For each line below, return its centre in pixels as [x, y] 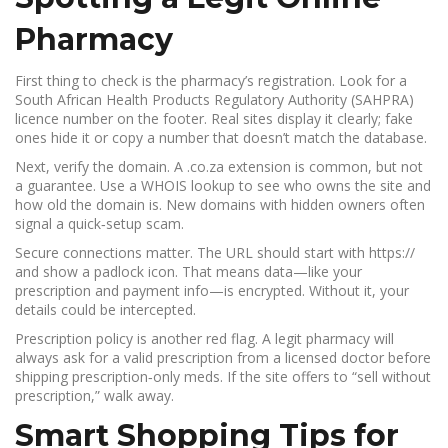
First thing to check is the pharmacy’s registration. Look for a [211, 80]
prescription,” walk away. [94, 395]
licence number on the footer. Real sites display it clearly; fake [214, 118]
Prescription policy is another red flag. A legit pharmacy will [204, 338]
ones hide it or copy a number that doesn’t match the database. [221, 137]
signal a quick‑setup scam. [99, 223]
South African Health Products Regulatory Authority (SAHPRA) [214, 99]
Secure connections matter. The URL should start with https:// [215, 252]
